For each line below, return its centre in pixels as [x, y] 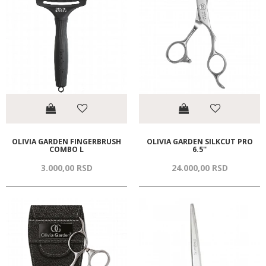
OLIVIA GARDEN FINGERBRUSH [66, 142]
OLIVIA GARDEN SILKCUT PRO [199, 142]
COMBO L [66, 150]
